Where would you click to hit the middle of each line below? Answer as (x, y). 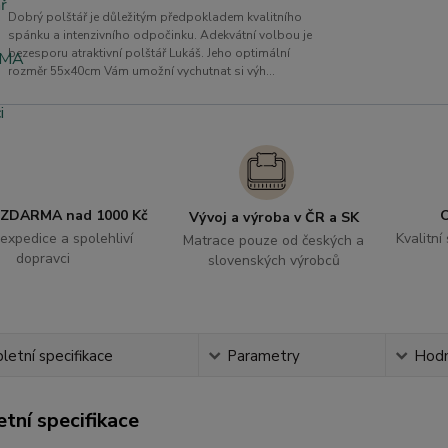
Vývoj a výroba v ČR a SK (273, 217)
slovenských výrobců (273, 260)
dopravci (43, 258)
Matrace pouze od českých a (274, 240)
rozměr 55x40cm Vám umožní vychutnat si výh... (141, 71)
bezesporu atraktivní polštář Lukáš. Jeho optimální (148, 53)
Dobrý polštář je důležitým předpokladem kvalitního (154, 17)
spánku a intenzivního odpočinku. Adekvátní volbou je (159, 35)
